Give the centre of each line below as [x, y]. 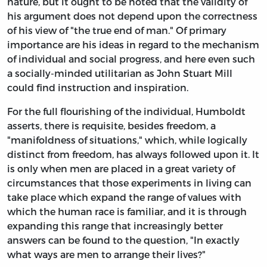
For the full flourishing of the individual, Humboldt [126, 111]
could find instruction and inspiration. [98, 88]
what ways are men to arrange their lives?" [106, 254]
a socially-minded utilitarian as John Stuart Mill [120, 73]
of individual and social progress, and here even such [131, 59]
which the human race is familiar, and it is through [127, 212]
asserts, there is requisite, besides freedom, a [111, 126]
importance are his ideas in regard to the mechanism [133, 45]
